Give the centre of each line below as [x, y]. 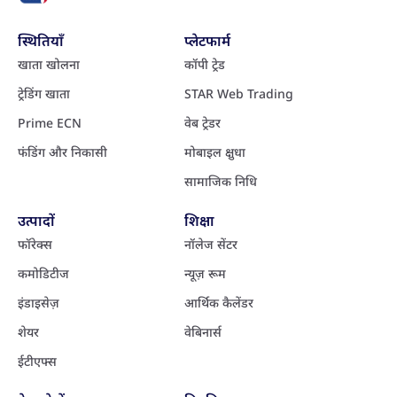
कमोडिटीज [43, 273]
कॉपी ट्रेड [204, 64]
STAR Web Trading [238, 93]
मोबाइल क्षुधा [214, 152]
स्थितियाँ [41, 40]
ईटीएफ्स [37, 361]
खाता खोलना [49, 64]
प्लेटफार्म [207, 40]
